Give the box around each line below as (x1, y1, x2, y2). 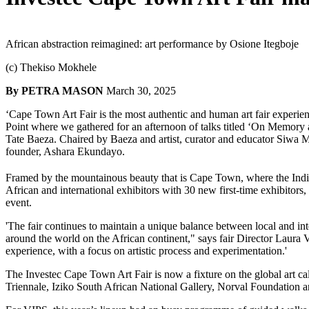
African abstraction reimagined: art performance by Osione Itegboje (6, 37, 301, 50)
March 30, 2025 (103, 84, 179, 97)
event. (6, 196, 32, 208)
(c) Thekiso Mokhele (6, 61, 99, 73)
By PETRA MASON (6, 84, 103, 97)
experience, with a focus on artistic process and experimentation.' (6, 244, 287, 257)
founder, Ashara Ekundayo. (6, 145, 125, 157)
